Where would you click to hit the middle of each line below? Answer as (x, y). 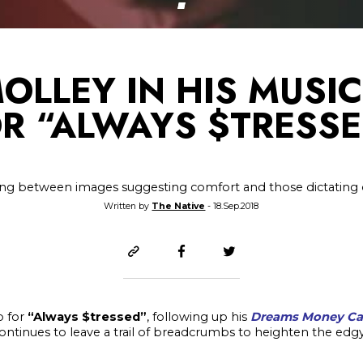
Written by (128, 207)
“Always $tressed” (87, 316)
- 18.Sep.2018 (232, 207)
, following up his (198, 316)
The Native (179, 207)
